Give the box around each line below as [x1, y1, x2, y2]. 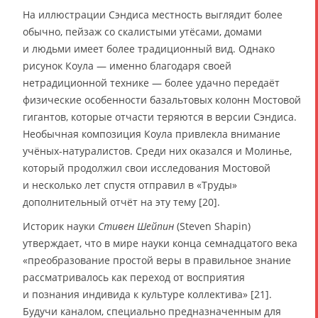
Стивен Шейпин [98, 219, 174, 234]
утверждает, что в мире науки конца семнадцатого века [23, 236, 297, 251]
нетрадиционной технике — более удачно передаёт [23, 76, 280, 90]
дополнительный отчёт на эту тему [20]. [23, 195, 220, 209]
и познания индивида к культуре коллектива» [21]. [23, 287, 272, 302]
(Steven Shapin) [174, 219, 251, 234]
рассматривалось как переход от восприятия [23, 270, 245, 285]
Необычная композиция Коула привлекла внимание [23, 127, 280, 141]
